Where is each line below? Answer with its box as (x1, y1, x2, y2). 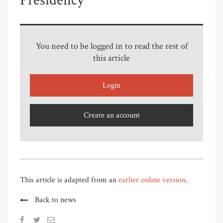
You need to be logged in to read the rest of (35, 40, 188, 52)
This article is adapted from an (20, 175, 118, 186)
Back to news (35, 195, 76, 206)
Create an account (83, 110, 140, 121)
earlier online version (118, 175, 186, 186)
